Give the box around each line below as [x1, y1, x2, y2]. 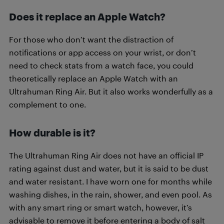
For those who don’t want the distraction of [9, 34, 173, 44]
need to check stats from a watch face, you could [9, 60, 193, 70]
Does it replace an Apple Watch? [9, 10, 165, 22]
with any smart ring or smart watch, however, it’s [9, 202, 192, 212]
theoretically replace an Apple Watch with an [9, 73, 178, 83]
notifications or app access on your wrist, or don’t [9, 47, 196, 57]
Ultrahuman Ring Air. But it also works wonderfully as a [9, 86, 213, 96]
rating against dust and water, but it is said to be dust [9, 163, 208, 173]
